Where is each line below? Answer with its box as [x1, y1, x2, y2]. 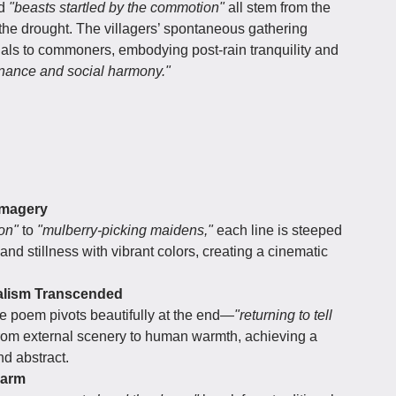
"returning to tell [234, 307, 332, 323]
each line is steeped [213, 222, 342, 238]
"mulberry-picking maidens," [37, 222, 213, 238]
